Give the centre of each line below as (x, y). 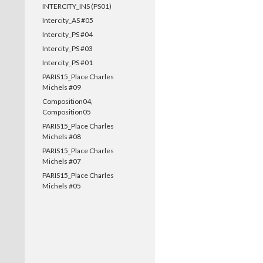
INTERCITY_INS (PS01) (77, 6)
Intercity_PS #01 (68, 63)
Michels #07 (62, 161)
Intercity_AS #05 (68, 20)
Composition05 (67, 112)
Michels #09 (62, 87)
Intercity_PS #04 (68, 34)
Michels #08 (62, 136)
